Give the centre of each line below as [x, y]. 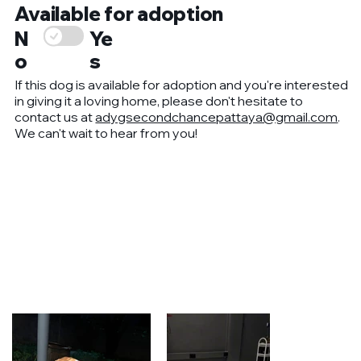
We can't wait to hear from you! [106, 133]
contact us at [55, 117]
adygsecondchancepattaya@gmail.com [217, 117]
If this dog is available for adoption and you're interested [182, 85]
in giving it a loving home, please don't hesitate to [159, 101]
